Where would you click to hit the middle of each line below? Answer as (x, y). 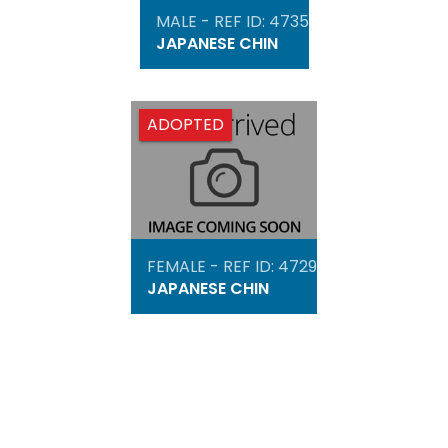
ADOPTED (185, 125)
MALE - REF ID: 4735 (232, 22)
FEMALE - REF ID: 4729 (232, 266)
